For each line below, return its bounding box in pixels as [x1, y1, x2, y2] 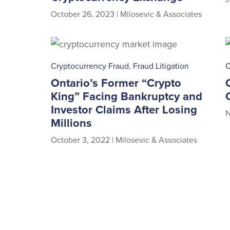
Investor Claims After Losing [51, 103, 198, 117]
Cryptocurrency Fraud [51, 61, 129, 71]
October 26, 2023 [51, 9, 115, 20]
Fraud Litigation [133, 61, 189, 71]
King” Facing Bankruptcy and [51, 89, 203, 103]
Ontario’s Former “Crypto [51, 76, 182, 90]
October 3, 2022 [51, 135, 110, 145]
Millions [51, 116, 92, 130]
